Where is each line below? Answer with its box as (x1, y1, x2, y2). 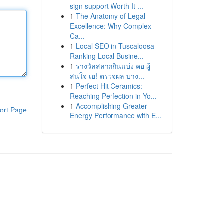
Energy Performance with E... (69, 111, 162, 120)
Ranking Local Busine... (69, 51, 144, 61)
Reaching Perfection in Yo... (69, 91, 157, 101)
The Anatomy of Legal (75, 11, 145, 21)
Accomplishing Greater (75, 101, 147, 111)
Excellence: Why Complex (69, 21, 151, 31)
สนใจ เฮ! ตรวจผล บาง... (69, 71, 144, 81)
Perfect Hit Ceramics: (75, 81, 142, 91)
